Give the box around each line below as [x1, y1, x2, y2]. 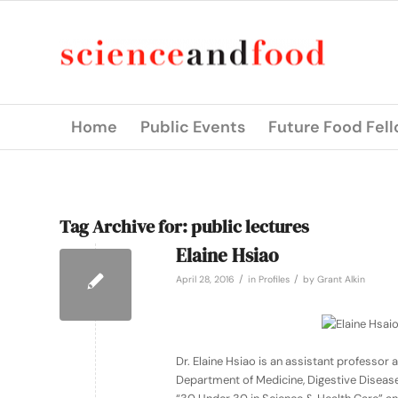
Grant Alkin [317, 274, 365, 285]
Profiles [259, 274, 290, 285]
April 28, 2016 [176, 274, 235, 285]
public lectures [191, 214, 309, 239]
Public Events [140, 116, 245, 138]
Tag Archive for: [60, 214, 191, 239]
